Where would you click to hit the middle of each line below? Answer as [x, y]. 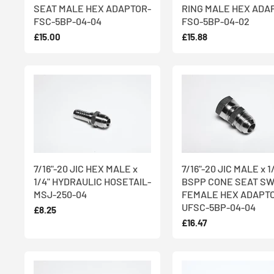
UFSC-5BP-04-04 [219, 207]
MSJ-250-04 [60, 194]
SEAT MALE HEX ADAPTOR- [92, 8]
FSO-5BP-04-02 [216, 21]
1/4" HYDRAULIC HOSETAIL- [92, 181]
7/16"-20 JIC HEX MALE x [86, 168]
